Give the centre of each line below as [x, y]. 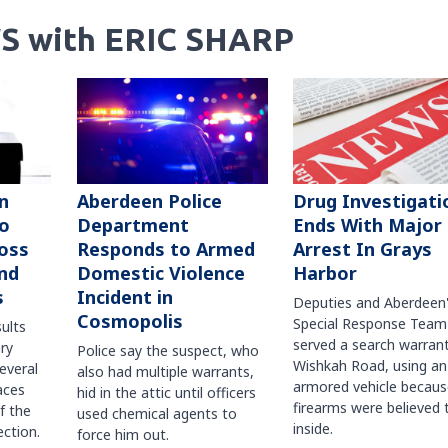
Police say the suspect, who [167, 351]
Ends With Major [367, 225]
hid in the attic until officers [166, 393]
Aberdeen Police [149, 201]
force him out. [122, 435]
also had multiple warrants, [165, 372]
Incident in [124, 297]
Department [132, 225]
